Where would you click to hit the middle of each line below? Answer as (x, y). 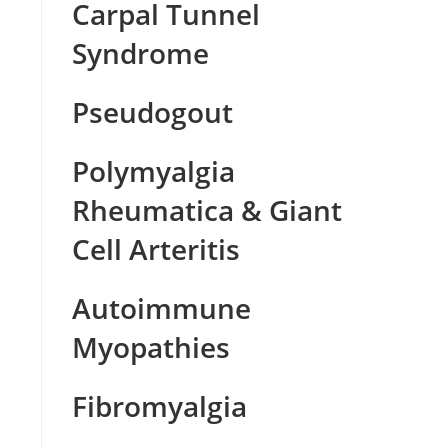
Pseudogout (153, 112)
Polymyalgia (154, 171)
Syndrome (141, 53)
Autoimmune (162, 308)
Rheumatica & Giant (207, 210)
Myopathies (151, 347)
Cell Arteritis (156, 249)
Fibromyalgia (160, 406)
